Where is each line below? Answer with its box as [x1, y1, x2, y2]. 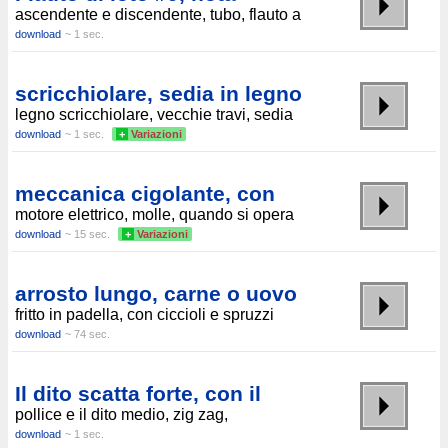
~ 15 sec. [65, 228, 110, 241]
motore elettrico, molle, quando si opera [15, 206, 294, 224]
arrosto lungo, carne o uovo [15, 282, 297, 306]
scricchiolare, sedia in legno [15, 82, 302, 106]
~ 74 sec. [65, 328, 110, 341]
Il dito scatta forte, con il [15, 382, 261, 406]
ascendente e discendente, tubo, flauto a [15, 6, 301, 24]
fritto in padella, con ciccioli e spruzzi [15, 306, 274, 324]
